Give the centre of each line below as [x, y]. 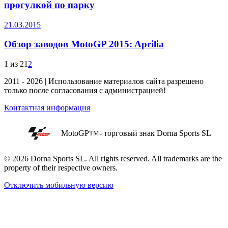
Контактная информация [47, 108]
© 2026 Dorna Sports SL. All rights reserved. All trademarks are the [113, 159]
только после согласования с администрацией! [85, 90]
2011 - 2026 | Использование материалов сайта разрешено [104, 81]
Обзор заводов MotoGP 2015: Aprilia [84, 44]
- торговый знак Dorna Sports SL [155, 133]
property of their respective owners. [61, 168]
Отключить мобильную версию [59, 185]
